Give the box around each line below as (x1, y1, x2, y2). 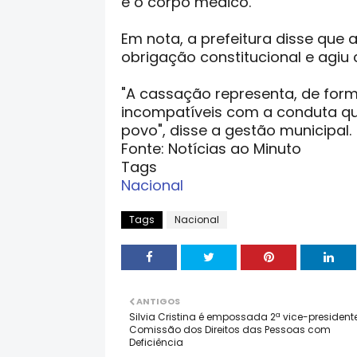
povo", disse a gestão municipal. (121, 120, 351, 140)
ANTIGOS (136, 295, 180, 308)
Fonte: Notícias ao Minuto (121, 139, 301, 159)
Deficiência (129, 335, 183, 349)
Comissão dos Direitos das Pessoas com (129, 323, 331, 336)
